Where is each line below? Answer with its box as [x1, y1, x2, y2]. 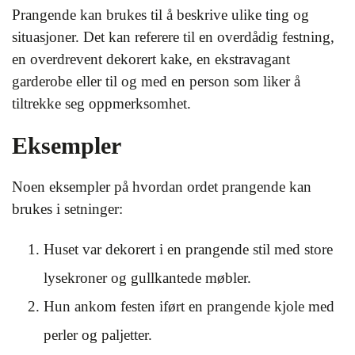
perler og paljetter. [44, 326, 152, 343]
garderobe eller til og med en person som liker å [12, 72, 300, 90]
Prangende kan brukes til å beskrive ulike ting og [12, 6, 309, 23]
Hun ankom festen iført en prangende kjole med [44, 297, 334, 315]
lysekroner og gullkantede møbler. [44, 269, 251, 286]
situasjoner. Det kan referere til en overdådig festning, [12, 28, 334, 45]
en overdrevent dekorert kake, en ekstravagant [12, 50, 290, 67]
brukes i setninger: [12, 200, 123, 217]
